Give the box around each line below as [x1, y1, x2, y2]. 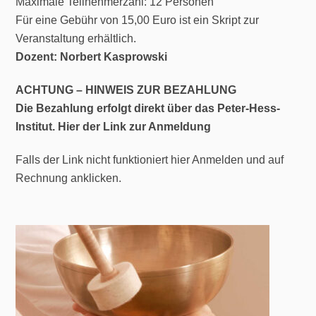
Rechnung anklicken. [16, 171, 122, 184]
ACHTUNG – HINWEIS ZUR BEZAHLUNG [16, 84, 237, 97]
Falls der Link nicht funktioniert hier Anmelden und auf [16, 153, 284, 166]
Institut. [16, 121, 59, 133]
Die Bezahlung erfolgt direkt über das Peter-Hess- [16, 102, 281, 115]
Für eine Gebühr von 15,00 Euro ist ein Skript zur [16, 14, 260, 27]
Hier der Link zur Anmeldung [58, 121, 212, 133]
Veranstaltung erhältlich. [16, 32, 137, 45]
